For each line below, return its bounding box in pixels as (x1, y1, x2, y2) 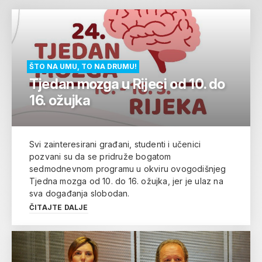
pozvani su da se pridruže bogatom (29, 151, 171, 161)
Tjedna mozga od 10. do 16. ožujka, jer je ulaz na (29, 175, 223, 186)
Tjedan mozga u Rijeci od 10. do (29, 75, 226, 92)
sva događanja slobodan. (29, 188, 130, 198)
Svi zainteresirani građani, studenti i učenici (29, 139, 201, 149)
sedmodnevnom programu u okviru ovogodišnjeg (29, 163, 226, 174)
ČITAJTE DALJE (29, 202, 88, 212)
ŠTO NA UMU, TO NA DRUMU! (29, 61, 137, 71)
